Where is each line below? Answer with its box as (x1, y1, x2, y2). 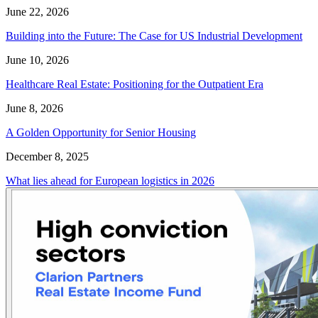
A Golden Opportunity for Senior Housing (6, 126, 196, 138)
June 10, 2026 (6, 53, 69, 66)
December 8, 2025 (6, 150, 89, 163)
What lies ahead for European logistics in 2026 (6, 174, 214, 187)
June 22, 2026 (6, 5, 69, 18)
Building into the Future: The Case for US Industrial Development (6, 29, 302, 42)
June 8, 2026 (6, 102, 63, 114)
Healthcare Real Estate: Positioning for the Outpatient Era (6, 77, 263, 90)
